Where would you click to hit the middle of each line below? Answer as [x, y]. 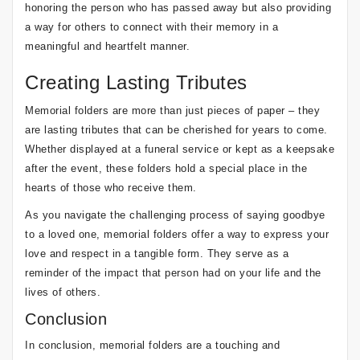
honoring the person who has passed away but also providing [178, 8]
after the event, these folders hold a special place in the [166, 168]
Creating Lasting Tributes [136, 82]
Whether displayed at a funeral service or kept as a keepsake [180, 149]
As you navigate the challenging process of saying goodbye [175, 215]
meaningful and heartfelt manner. [107, 46]
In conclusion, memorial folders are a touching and [152, 345]
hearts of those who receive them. [111, 188]
